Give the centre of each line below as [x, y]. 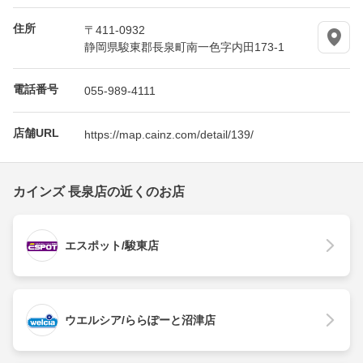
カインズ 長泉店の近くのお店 [99, 192]
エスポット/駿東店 [112, 246]
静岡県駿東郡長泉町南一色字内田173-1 [184, 47]
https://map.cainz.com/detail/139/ [169, 134]
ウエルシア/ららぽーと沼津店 [146, 320]
